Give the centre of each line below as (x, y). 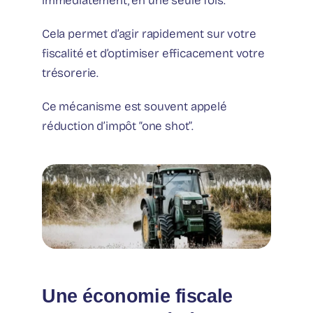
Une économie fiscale (137, 296)
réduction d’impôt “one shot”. (118, 126)
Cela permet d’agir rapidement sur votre (149, 34)
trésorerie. (71, 73)
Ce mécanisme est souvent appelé (134, 107)
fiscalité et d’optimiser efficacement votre (153, 54)
